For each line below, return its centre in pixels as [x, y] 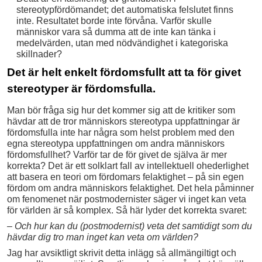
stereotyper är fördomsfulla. [81, 88]
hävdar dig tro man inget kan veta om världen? [103, 237]
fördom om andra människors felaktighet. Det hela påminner [130, 188]
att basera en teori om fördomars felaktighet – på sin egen [125, 177]
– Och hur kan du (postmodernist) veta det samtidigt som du [130, 226]
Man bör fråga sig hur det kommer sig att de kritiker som [121, 110]
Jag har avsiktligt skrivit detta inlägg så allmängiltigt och [122, 253]
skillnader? [39, 54]
